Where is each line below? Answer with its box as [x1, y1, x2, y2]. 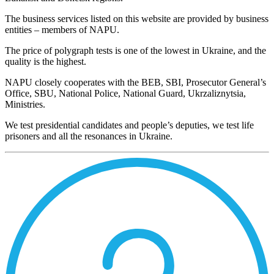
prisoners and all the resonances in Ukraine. [5, 131, 172, 142]
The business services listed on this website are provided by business [5, 13, 268, 24]
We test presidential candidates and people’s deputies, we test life [5, 120, 254, 131]
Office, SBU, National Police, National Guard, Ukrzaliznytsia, [5, 88, 246, 99]
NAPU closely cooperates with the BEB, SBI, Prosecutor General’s [5, 77, 266, 88]
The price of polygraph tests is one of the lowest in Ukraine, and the [5, 45, 266, 56]
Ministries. [5, 99, 45, 110]
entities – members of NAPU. [5, 24, 119, 35]
